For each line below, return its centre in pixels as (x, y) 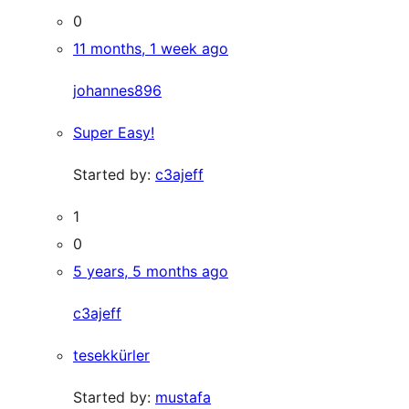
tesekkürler (111, 355)
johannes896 (117, 90)
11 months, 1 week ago (151, 48)
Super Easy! (114, 132)
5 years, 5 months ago (151, 271)
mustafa (183, 397)
